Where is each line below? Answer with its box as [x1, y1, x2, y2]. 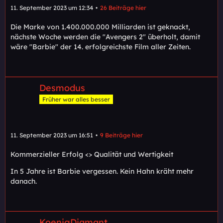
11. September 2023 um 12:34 [10, 4, 93, 12]
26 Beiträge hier [100, 4, 146, 12]
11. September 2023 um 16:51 [10, 131, 93, 139]
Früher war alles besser [42, 95, 110, 103]
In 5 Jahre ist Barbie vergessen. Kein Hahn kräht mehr [10, 166, 194, 176]
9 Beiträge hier [100, 131, 143, 139]
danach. [10, 176, 37, 186]
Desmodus [39, 82, 85, 94]
